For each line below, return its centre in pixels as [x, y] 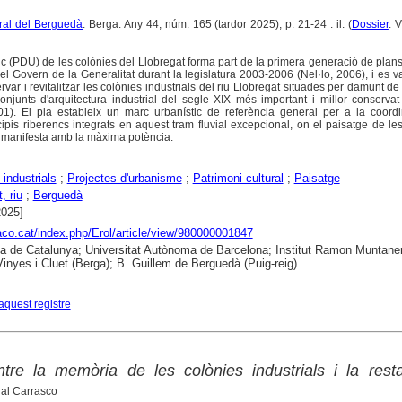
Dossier [370, 25]
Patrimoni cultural [238, 179]
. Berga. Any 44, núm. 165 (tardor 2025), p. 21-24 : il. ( [217, 25]
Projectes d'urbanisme [124, 179]
